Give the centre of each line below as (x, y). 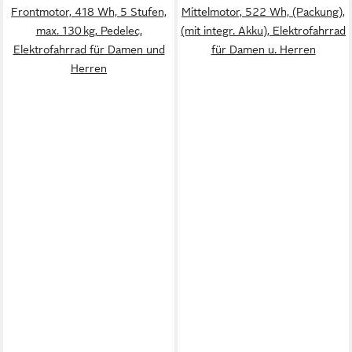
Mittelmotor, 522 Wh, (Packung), (263, 12)
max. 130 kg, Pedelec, (89, 31)
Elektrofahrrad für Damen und (89, 49)
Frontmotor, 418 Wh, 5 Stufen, (89, 12)
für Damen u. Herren (263, 49)
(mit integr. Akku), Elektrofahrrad (263, 31)
